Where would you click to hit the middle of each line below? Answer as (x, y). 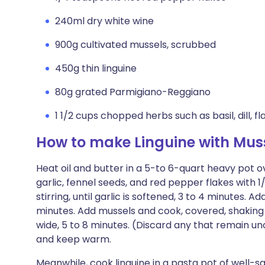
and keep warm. (74, 239)
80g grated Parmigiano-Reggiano (133, 92)
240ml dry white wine (104, 21)
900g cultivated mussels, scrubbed (135, 45)
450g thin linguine (96, 68)
